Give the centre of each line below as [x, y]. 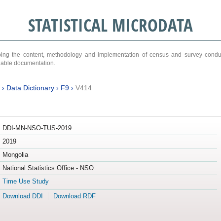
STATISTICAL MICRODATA [110, 25]
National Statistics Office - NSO [48, 168]
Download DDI [22, 196]
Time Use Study [25, 182]
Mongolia [15, 155]
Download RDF [74, 196]
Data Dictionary [30, 88]
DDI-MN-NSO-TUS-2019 [37, 128]
